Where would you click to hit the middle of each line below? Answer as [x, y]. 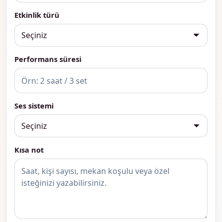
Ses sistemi [34, 105]
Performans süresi [48, 59]
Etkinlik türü [37, 15]
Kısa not [29, 150]
